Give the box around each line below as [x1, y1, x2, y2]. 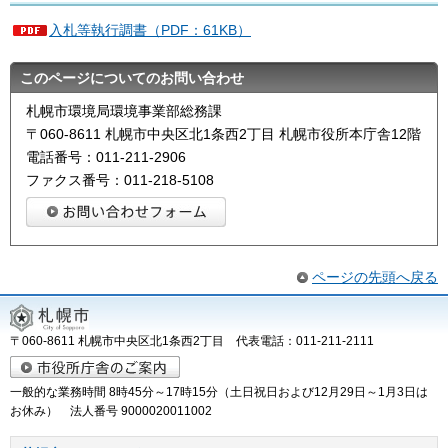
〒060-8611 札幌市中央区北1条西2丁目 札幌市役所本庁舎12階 [26, 126, 421, 143]
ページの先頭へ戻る [312, 269, 438, 286]
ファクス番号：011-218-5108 [26, 172, 214, 189]
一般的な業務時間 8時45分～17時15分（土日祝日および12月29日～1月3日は [10, 385, 428, 400]
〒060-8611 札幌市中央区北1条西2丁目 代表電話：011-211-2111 [10, 334, 386, 349]
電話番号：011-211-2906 [26, 149, 186, 166]
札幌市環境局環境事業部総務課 [26, 103, 222, 120]
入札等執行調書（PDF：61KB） [49, 22, 251, 39]
